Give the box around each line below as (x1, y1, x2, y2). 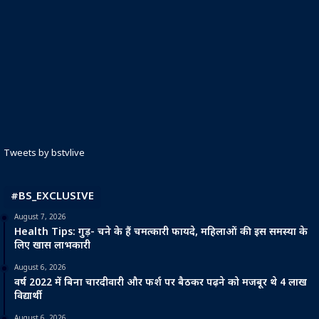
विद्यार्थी (14, 290, 42, 304)
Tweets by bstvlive (4, 147, 85, 160)
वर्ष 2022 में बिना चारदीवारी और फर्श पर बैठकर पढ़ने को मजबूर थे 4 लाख (14, 276, 307, 291)
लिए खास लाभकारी (14, 239, 90, 253)
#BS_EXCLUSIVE (11, 190, 94, 204)
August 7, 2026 (14, 213, 66, 223)
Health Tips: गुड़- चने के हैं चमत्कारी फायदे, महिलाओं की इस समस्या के (14, 226, 308, 240)
